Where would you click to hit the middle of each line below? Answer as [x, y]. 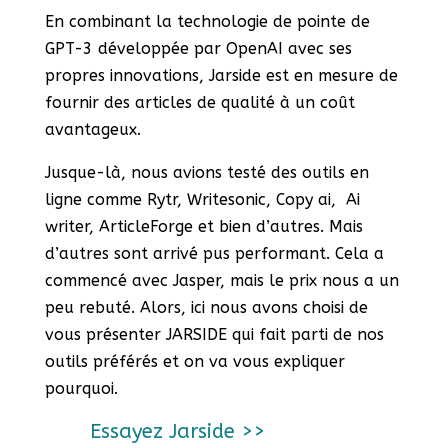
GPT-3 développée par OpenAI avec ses [198, 49]
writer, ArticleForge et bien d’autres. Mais [203, 227]
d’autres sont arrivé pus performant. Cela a [214, 254]
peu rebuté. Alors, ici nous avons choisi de [206, 308]
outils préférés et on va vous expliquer [194, 362]
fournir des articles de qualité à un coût [199, 103]
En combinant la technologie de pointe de [207, 22]
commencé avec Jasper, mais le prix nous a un [221, 281]
